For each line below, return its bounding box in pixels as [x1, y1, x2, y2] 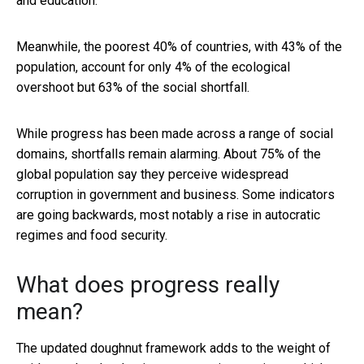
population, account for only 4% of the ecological [16, 58, 290, 75]
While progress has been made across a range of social [16, 125, 333, 141]
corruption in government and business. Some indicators [16, 186, 335, 202]
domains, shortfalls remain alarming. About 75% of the [16, 145, 321, 162]
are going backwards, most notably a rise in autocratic [16, 206, 320, 223]
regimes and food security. [16, 227, 167, 243]
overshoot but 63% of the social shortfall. [16, 79, 249, 95]
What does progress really [16, 271, 279, 298]
